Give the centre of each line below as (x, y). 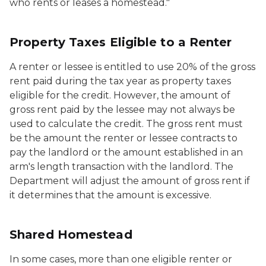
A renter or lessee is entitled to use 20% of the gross (132, 67)
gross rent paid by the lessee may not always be (122, 110)
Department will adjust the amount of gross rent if (130, 181)
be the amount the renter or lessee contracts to (123, 138)
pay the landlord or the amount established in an (126, 152)
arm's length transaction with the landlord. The (121, 167)
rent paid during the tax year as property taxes (120, 81)
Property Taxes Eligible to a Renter (121, 42)
